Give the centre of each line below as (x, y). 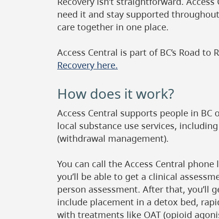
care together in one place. (113, 27)
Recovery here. (88, 65)
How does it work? (116, 93)
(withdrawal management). (113, 138)
